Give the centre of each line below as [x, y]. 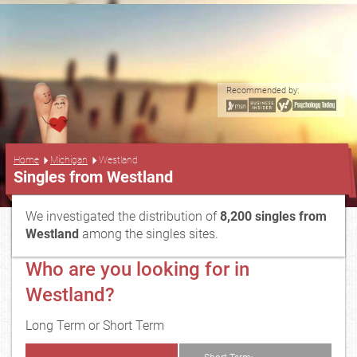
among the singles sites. [150, 234]
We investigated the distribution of [123, 216]
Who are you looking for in [137, 269]
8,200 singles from [273, 216]
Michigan [69, 160]
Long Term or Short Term [95, 326]
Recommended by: [263, 90]
